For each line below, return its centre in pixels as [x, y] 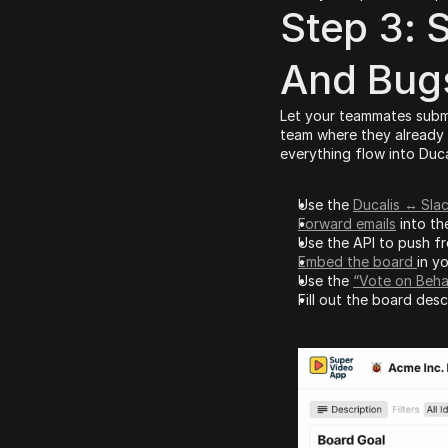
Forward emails [347, 223]
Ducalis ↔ [385, 204]
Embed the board [357, 261]
